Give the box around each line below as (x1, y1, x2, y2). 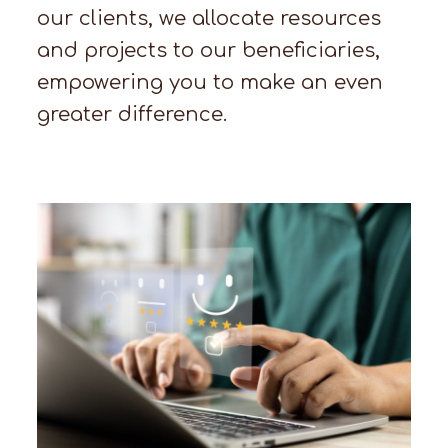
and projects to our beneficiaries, (37, 39, 381, 63)
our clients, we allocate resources (37, 7, 382, 31)
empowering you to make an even (37, 71, 384, 95)
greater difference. (37, 103, 228, 127)
